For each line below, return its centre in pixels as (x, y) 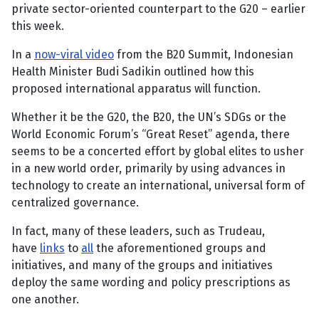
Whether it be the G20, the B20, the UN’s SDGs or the (149, 117)
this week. (38, 26)
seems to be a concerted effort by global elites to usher (158, 152)
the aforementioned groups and (180, 249)
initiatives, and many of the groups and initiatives (142, 266)
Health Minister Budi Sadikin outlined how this (133, 72)
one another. (45, 300)
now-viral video (74, 55)
